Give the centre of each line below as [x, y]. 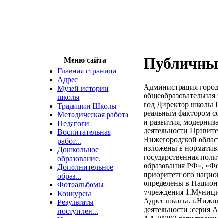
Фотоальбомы [80, 185]
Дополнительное [85, 167]
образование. [79, 158]
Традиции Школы [87, 106]
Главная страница [87, 71]
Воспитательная [84, 132]
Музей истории [83, 88]
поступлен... [78, 211]
